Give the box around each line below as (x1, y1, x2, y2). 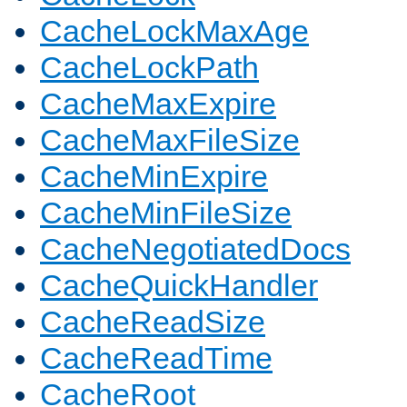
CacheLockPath (40, 50, 259, 85)
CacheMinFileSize (40, 195, 292, 231)
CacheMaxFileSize (40, 123, 300, 158)
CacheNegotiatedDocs (40, 232, 351, 267)
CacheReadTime (40, 341, 273, 376)
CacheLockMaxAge (40, 14, 309, 49)
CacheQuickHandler (40, 268, 318, 303)
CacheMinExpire (40, 159, 268, 194)
